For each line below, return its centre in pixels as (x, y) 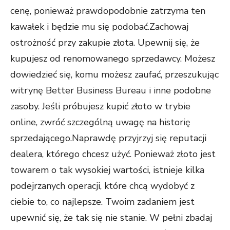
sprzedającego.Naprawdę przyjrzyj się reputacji (108, 138)
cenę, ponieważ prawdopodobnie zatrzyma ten (108, 11)
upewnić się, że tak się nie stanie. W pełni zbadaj (111, 218)
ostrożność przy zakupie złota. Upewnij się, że (105, 43)
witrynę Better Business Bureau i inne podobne (111, 90)
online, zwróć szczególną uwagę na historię (100, 122)
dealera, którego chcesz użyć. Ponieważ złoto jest (113, 154)
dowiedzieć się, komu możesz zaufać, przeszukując (114, 74)
